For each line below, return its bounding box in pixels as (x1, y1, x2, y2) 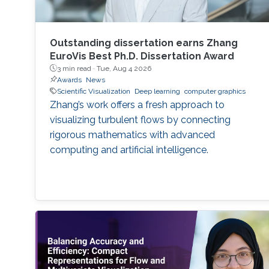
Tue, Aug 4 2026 (96, 64, 151, 73)
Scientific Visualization (56, 86, 130, 95)
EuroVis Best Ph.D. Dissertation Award (49, 50, 234, 62)
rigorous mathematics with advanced (49, 128, 215, 141)
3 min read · (56, 64, 97, 73)
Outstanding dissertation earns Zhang (49, 37, 238, 49)
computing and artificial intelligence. (49, 144, 208, 156)
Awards (56, 75, 82, 84)
